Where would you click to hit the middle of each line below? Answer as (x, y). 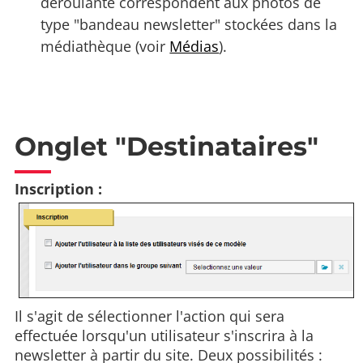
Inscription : (58, 188)
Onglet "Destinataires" (167, 147)
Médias (194, 47)
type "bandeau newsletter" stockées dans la (189, 25)
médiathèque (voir (105, 47)
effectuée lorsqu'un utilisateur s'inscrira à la (164, 336)
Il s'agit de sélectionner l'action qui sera (149, 316)
